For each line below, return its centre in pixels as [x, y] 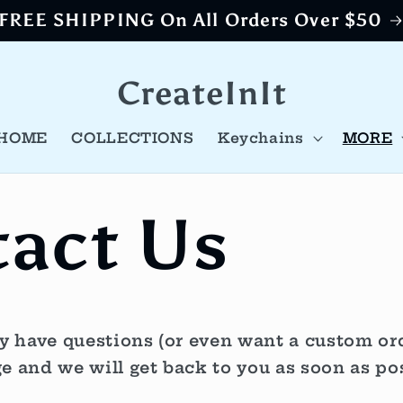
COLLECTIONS [133, 138]
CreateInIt [201, 94]
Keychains [260, 138]
